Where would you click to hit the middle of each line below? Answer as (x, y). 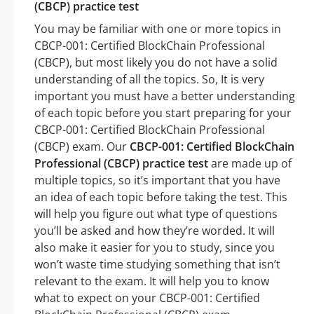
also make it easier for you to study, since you (155, 248)
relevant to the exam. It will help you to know (152, 281)
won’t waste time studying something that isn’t (157, 265)
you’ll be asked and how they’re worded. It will (155, 231)
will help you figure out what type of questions (156, 214)
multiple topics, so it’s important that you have (157, 180)
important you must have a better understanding (165, 96)
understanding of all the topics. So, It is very (149, 80)
